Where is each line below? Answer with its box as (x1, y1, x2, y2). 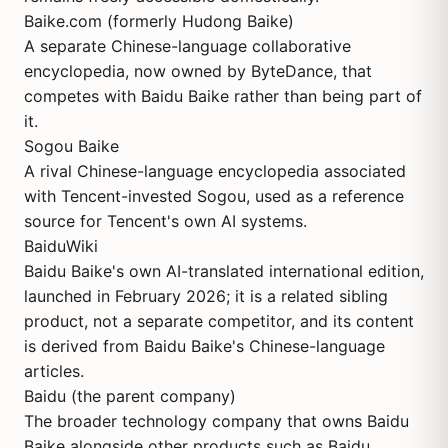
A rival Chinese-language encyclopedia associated (24, 161, 406, 181)
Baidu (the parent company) (24, 386, 236, 406)
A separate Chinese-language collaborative (24, 36, 351, 56)
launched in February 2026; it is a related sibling (24, 286, 388, 306)
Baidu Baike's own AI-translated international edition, (24, 261, 424, 281)
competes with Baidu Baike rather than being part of (24, 86, 422, 106)
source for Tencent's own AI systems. (24, 211, 307, 231)
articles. (24, 361, 84, 381)
